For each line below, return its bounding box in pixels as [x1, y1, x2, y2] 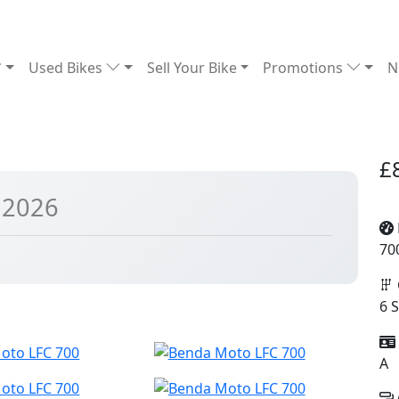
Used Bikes [28, 58, 107, 77]
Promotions [263, 58, 347, 77]
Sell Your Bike [146, 58, 237, 77]
